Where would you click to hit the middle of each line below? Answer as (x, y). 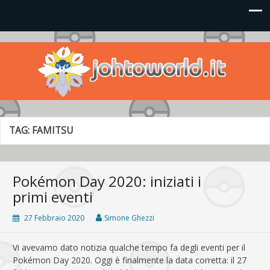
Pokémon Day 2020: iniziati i (107, 181)
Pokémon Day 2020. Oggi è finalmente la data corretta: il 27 (130, 260)
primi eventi (53, 196)
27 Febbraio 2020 (54, 218)
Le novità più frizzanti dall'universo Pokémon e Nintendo (129, 55)
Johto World (52, 52)
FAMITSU (52, 130)
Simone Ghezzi (129, 218)
